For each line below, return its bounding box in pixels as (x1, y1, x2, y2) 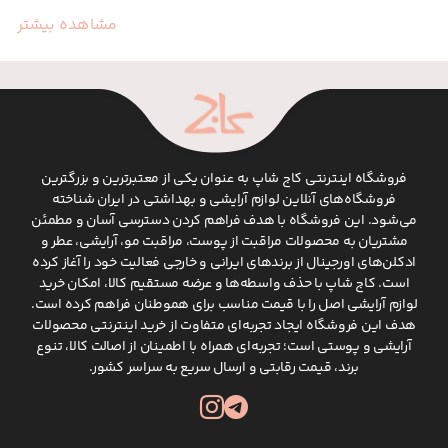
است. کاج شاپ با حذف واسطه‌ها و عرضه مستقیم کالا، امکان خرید (38, 272, 410, 295)
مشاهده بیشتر (17, 12, 118, 38)
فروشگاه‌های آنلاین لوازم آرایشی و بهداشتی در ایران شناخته (51, 188, 397, 211)
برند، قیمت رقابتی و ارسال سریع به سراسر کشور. (89, 356, 359, 379)
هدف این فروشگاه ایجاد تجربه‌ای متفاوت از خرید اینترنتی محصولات (32, 314, 417, 337)
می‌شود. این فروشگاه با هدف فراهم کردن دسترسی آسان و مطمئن (31, 209, 418, 232)
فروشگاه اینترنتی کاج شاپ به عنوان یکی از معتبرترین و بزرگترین (41, 167, 407, 190)
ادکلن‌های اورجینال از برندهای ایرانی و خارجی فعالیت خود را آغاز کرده (31, 251, 417, 274)
